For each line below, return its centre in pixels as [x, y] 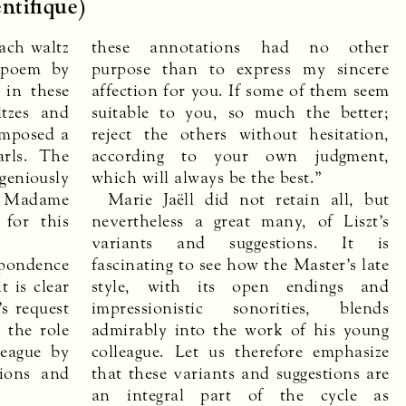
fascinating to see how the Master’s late [241, 264]
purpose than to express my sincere [241, 68]
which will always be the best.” [207, 177]
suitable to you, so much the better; [241, 112]
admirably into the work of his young [241, 329]
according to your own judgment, [241, 155]
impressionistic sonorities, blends [241, 308]
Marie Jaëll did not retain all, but [249, 199]
